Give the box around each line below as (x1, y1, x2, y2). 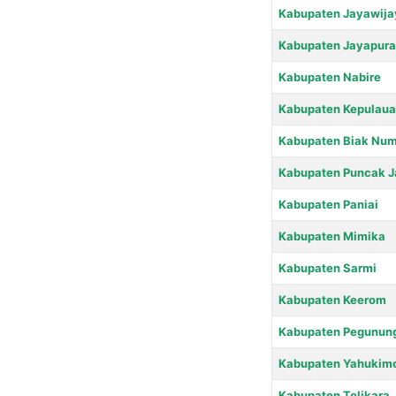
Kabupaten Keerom (278, 292, 386, 307)
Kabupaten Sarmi (278, 260, 377, 275)
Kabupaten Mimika (278, 228, 385, 243)
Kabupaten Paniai (278, 196, 378, 211)
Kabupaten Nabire (278, 69, 381, 84)
